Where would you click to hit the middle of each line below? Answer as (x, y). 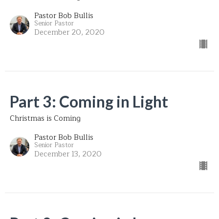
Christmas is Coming (45, 118)
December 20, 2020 (69, 32)
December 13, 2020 (68, 154)
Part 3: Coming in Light (89, 101)
